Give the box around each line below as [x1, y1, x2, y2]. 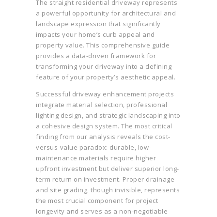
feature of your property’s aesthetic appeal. [36, 73, 175, 82]
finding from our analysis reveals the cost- [36, 132, 170, 141]
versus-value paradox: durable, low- [36, 143, 151, 152]
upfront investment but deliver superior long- [36, 164, 179, 173]
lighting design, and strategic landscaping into [36, 111, 181, 120]
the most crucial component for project [36, 196, 158, 205]
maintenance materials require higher [36, 154, 156, 163]
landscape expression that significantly [36, 19, 161, 29]
